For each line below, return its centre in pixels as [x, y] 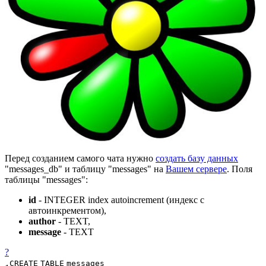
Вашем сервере [196, 169]
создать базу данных [197, 158]
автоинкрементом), [67, 210]
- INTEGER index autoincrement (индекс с [120, 199]
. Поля [240, 169]
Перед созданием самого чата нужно [80, 158]
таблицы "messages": [46, 179]
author [42, 221]
